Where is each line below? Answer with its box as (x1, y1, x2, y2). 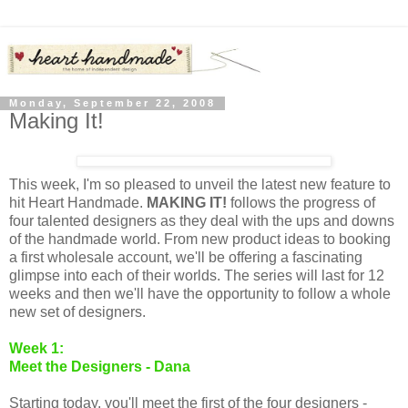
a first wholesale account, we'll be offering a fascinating (9, 250, 362, 266)
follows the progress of (227, 195, 375, 211)
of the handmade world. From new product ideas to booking (9, 231, 391, 248)
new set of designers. (9, 304, 146, 321)
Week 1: (9, 341, 64, 357)
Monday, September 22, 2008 (9, 97, 216, 109)
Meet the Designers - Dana (9, 359, 190, 375)
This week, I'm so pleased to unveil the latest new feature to (9, 177, 391, 193)
